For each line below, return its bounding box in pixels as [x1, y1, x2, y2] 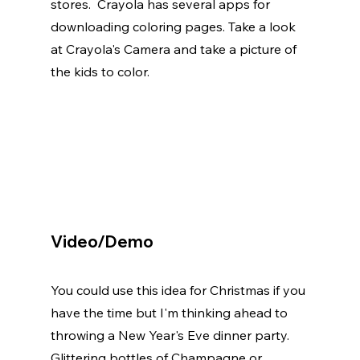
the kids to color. [50, 63, 153, 80]
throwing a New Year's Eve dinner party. [50, 327, 292, 344]
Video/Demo [50, 231, 153, 252]
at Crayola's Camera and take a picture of [50, 41, 300, 58]
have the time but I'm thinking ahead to [50, 305, 291, 321]
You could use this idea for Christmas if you [50, 282, 309, 299]
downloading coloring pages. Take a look [50, 18, 299, 35]
